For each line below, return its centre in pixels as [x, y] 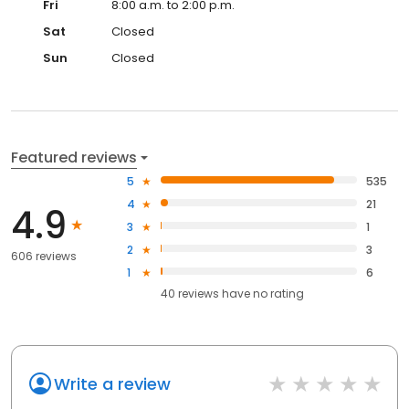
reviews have [215, 293]
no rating [279, 293]
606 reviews [44, 257]
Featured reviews [74, 157]
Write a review [112, 383]
